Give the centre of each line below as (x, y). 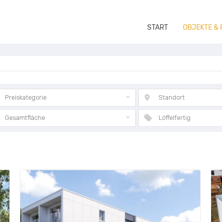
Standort (172, 97)
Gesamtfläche (25, 118)
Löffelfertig (175, 118)
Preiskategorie (26, 97)
